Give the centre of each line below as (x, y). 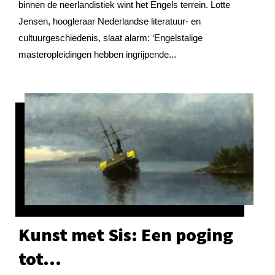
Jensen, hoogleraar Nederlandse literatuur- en (110, 21)
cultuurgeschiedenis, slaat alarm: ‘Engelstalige (110, 37)
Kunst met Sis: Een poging (126, 234)
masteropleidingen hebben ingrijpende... (97, 54)
